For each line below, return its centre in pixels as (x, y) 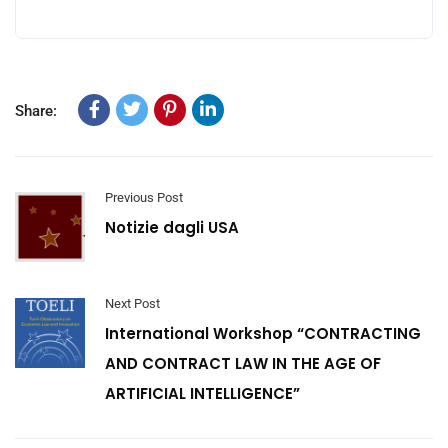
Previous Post (144, 197)
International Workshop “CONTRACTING (263, 333)
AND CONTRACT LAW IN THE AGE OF (243, 363)
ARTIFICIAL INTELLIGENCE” (202, 393)
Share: (36, 110)
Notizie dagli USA (172, 227)
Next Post (132, 303)
